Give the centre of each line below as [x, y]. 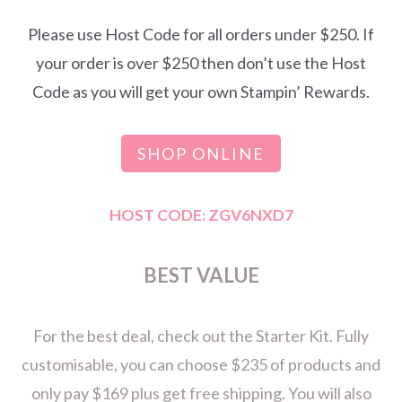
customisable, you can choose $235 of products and [201, 365]
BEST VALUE [201, 275]
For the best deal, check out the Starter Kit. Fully [201, 336]
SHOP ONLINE [201, 154]
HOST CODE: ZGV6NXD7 [201, 215]
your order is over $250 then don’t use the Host [201, 62]
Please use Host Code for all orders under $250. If [201, 34]
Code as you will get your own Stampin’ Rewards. [201, 91]
